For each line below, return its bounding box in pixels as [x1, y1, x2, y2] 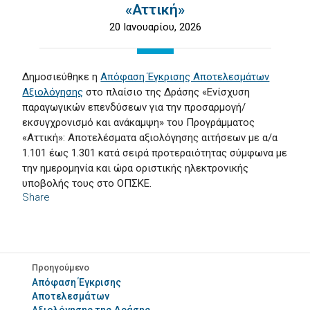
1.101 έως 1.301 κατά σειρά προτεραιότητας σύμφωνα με [22, 147, 288, 159]
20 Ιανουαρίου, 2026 [109, 21, 201, 33]
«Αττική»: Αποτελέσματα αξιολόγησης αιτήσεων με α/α [22, 131, 278, 144]
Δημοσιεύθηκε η [22, 71, 101, 83]
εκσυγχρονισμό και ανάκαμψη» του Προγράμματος [22, 116, 255, 129]
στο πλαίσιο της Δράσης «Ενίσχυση [83, 86, 250, 98]
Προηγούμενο [32, 262, 90, 273]
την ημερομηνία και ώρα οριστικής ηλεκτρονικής [22, 162, 249, 174]
